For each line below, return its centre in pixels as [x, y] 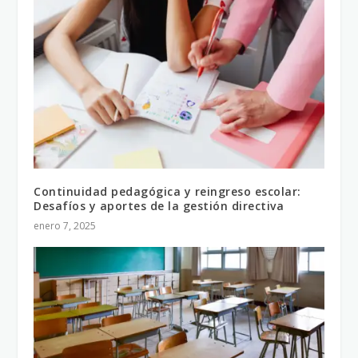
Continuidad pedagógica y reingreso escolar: [167, 191]
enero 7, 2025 [65, 225]
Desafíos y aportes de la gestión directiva [159, 205]
